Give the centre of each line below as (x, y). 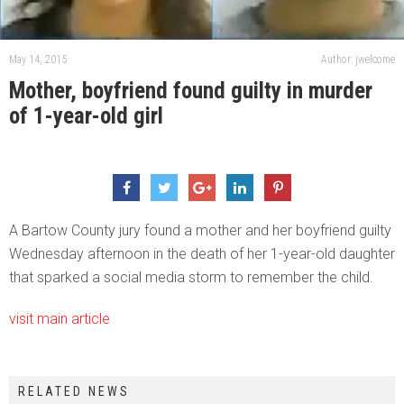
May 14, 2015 (38, 59)
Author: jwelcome (358, 59)
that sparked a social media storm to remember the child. (191, 277)
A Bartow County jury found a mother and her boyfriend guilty (200, 230)
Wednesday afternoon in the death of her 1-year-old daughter (202, 253)
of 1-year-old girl (86, 115)
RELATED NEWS (74, 391)
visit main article (60, 318)
